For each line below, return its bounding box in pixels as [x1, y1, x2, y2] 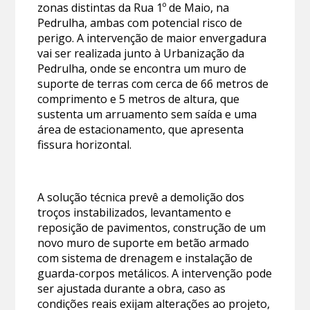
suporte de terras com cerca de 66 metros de [37, 75, 269, 91]
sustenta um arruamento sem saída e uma [37, 106, 257, 122]
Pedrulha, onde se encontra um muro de [37, 60, 247, 76]
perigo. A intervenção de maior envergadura [37, 30, 267, 46]
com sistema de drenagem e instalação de [37, 250, 253, 266]
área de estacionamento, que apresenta [37, 121, 244, 137]
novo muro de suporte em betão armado [37, 235, 250, 250]
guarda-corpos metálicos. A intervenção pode [37, 265, 273, 281]
